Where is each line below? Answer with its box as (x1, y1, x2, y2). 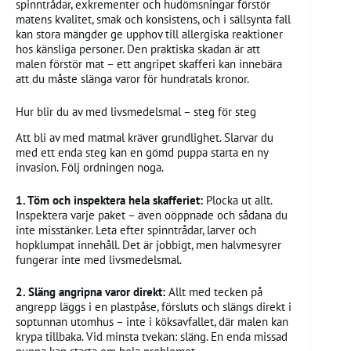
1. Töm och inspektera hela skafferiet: (16, 192, 206, 208)
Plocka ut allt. (206, 192, 272, 208)
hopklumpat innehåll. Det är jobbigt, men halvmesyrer (16, 237, 281, 252)
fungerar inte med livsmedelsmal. (16, 251, 182, 267)
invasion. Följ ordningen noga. (16, 160, 164, 175)
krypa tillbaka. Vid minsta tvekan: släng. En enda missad (16, 329, 288, 345)
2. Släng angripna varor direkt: (16, 284, 168, 300)
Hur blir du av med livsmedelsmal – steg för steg (16, 103, 256, 119)
